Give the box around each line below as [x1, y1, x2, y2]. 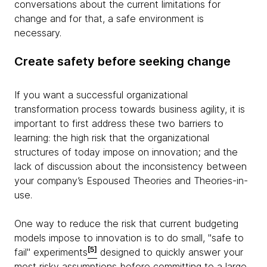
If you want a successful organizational [14, 89, 188, 101]
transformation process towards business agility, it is [14, 103, 245, 116]
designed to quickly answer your [97, 246, 243, 259]
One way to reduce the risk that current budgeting [14, 218, 238, 230]
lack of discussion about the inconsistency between [14, 160, 247, 173]
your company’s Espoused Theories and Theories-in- [14, 175, 248, 187]
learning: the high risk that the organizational [14, 132, 209, 144]
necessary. [14, 27, 61, 39]
